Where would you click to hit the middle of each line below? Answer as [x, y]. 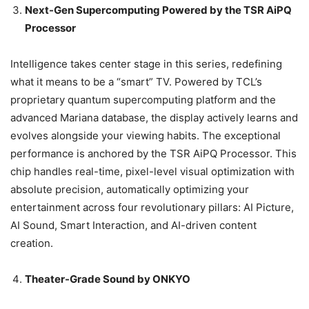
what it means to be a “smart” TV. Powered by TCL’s [136, 82]
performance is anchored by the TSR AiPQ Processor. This [153, 154]
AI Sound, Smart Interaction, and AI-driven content [133, 226]
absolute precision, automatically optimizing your [130, 190]
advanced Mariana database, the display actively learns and [154, 118]
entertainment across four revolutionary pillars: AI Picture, [152, 208]
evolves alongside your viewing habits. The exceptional [146, 136]
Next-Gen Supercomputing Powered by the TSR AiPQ [158, 10]
